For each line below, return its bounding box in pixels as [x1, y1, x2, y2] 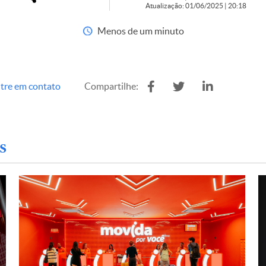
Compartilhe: [84, 81, 138, 91]
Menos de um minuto [97, 26, 184, 36]
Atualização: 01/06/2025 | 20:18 [145, 2, 246, 9]
